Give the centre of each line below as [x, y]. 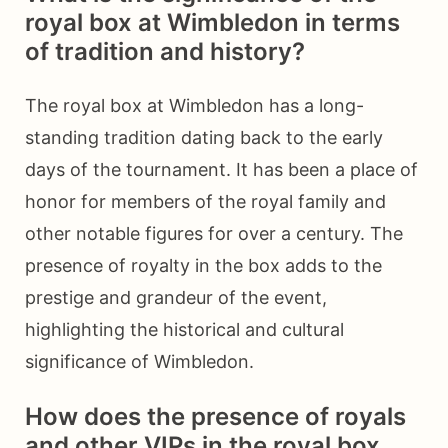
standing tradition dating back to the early [204, 138]
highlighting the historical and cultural [184, 330]
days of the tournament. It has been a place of [221, 170]
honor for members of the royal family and [205, 202]
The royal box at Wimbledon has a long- [194, 106]
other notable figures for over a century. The [214, 234]
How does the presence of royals [215, 417]
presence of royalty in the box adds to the [203, 266]
